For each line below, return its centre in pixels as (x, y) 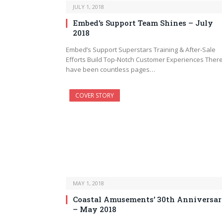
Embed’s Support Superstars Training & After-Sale (141, 50)
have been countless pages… (111, 70)
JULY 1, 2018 (88, 7)
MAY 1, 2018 (88, 183)
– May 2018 (95, 209)
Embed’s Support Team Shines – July (143, 23)
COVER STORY (95, 96)
